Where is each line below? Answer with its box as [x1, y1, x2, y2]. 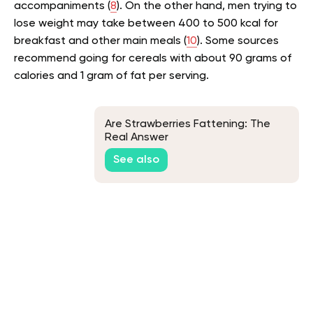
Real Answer [105, 131, 168, 143]
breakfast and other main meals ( [14, 36, 187, 48]
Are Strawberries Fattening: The [105, 118, 270, 130]
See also [113, 154, 159, 166]
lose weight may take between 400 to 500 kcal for [14, 18, 278, 30]
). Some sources [197, 36, 279, 48]
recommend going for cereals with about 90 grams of [14, 53, 291, 65]
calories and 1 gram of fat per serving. [14, 71, 209, 82]
